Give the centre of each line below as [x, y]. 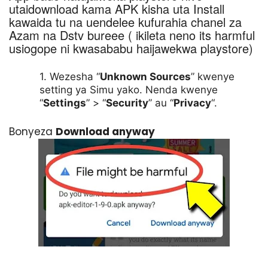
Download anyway [105, 131]
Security [127, 103]
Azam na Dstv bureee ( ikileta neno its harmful [132, 35]
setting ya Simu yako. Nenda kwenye [129, 90]
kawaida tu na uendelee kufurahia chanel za [125, 22]
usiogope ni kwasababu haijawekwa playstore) [131, 48]
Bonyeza [32, 131]
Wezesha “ [75, 77]
